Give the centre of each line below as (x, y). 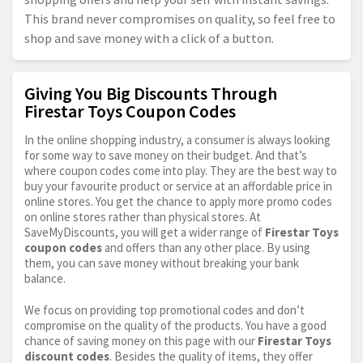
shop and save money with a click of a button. (149, 38)
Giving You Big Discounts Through (151, 94)
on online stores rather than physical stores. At (143, 217)
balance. (45, 279)
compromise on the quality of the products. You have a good (175, 326)
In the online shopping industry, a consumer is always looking (177, 140)
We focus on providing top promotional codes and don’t (164, 310)
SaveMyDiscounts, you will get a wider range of (145, 233)
